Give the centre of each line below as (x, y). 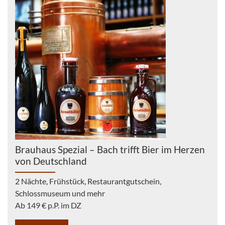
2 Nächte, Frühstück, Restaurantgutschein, (88, 181)
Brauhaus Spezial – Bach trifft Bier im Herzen (110, 149)
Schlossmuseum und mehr (60, 193)
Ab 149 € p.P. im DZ (48, 205)
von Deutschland (51, 161)
